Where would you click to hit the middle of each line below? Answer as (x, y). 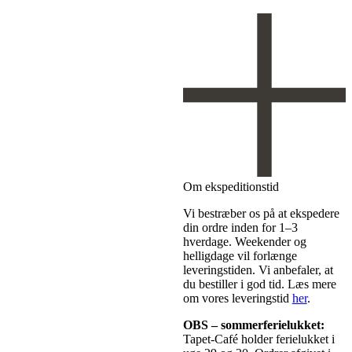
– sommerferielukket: (268, 324)
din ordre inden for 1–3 (240, 227)
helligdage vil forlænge (240, 255)
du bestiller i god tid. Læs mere (259, 284)
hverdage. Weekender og (244, 241)
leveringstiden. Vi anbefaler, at (258, 269)
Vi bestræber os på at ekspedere (261, 213)
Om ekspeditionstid (231, 186)
